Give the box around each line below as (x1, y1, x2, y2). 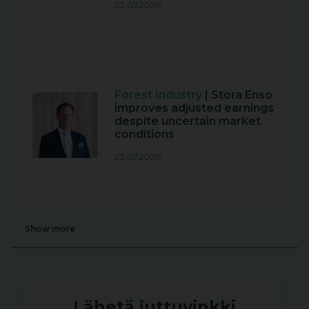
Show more (24, 223, 75, 234)
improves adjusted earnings (114, 101, 274, 115)
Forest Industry (114, 88, 205, 102)
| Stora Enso (205, 88, 272, 102)
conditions (114, 128, 175, 141)
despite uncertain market (114, 114, 261, 128)
